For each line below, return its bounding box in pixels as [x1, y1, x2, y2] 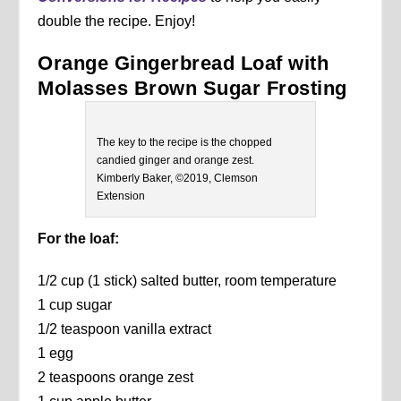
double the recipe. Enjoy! [38, 13, 196, 30]
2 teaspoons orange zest [38, 370, 194, 386]
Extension [97, 190, 145, 203]
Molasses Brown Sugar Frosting [38, 77, 347, 100]
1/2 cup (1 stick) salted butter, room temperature [38, 273, 337, 289]
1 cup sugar [38, 297, 113, 313]
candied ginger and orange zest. [97, 154, 254, 167]
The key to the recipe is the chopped [97, 136, 272, 149]
